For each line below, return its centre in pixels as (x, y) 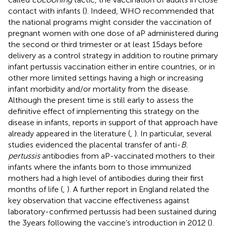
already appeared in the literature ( (69, 133)
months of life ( (35, 189)
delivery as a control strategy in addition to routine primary (113, 55)
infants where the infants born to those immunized (100, 167)
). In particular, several (173, 133)
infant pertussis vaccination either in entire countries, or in (111, 66)
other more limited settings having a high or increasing (106, 78)
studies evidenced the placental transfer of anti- (94, 144)
